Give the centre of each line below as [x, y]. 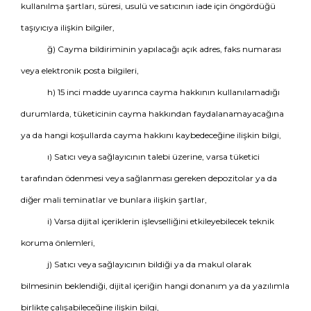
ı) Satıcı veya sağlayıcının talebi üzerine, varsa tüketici [153, 157]
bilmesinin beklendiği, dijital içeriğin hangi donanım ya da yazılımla [155, 286]
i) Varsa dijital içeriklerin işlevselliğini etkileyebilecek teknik [160, 221]
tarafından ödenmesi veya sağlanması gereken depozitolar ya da [149, 178]
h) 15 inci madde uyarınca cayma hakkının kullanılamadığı [163, 92]
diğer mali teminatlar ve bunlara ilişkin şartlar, [114, 200]
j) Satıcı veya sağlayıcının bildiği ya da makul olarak [149, 264]
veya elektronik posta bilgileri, [80, 70]
